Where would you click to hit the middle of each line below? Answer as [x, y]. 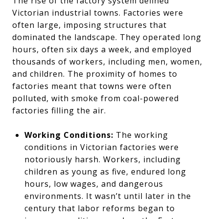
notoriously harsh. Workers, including [102, 159]
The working [141, 135]
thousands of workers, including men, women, [107, 61]
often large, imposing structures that [89, 25]
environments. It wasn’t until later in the [108, 196]
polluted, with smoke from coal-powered [96, 98]
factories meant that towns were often [92, 86]
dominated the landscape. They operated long [107, 37]
